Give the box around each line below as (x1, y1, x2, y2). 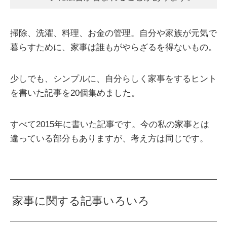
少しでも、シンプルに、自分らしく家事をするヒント (10, 73, 217, 84)
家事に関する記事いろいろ (12, 194, 150, 207)
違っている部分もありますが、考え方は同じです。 (10, 133, 208, 143)
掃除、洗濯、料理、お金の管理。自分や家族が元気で (10, 28, 217, 38)
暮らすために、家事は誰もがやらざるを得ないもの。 (10, 42, 217, 52)
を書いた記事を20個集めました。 (10, 88, 140, 98)
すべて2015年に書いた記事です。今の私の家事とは (10, 119, 209, 129)
